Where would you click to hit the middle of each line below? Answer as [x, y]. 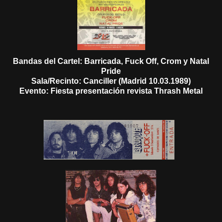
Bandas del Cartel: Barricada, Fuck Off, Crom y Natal [111, 61]
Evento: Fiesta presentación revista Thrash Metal [111, 91]
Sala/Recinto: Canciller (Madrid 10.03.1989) [111, 81]
